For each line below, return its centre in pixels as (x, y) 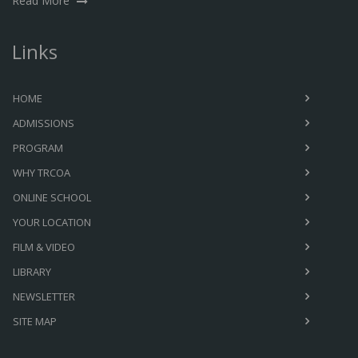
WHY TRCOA (42, 172)
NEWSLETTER (44, 296)
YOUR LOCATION (52, 222)
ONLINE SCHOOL (52, 197)
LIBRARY (32, 271)
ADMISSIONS (44, 123)
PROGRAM (38, 147)
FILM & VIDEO (44, 247)
